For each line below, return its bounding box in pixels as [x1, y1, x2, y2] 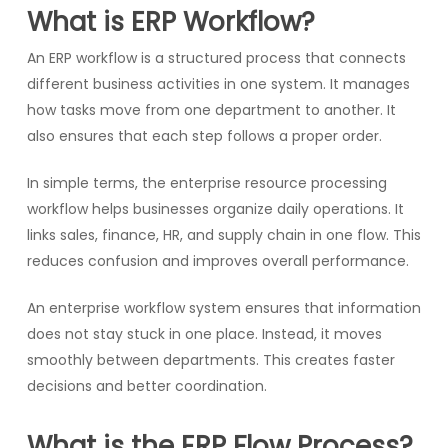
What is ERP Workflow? [26, 3, 315, 40]
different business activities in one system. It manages [26, 73, 410, 94]
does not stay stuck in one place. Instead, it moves [26, 323, 382, 344]
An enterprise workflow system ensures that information [26, 297, 421, 318]
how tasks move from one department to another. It [26, 99, 396, 120]
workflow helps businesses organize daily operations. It [26, 198, 404, 219]
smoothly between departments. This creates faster [26, 349, 395, 370]
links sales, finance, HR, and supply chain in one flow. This [26, 224, 421, 245]
